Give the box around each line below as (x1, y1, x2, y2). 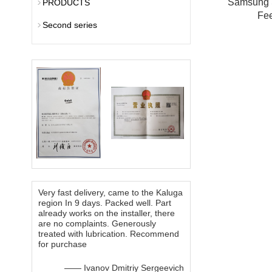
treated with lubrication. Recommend (38, 229, 179, 239)
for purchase (38, 239, 87, 249)
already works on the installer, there (38, 208, 175, 218)
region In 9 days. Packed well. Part (38, 198, 171, 208)
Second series (42, 20, 97, 30)
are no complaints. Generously (38, 219, 156, 228)
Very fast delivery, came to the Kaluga (38, 188, 183, 197)
